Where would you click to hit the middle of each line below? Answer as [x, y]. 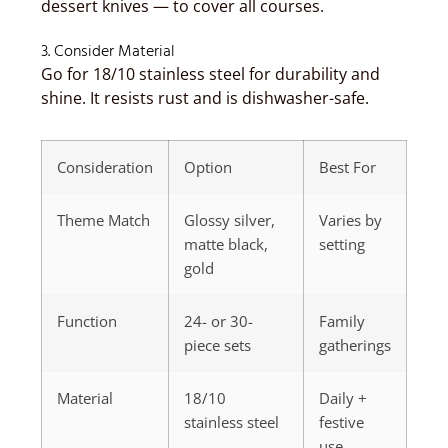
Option [208, 167]
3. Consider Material [108, 52]
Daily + [343, 398]
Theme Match [103, 220]
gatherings [355, 345]
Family [342, 321]
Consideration [105, 167]
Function [87, 321]
